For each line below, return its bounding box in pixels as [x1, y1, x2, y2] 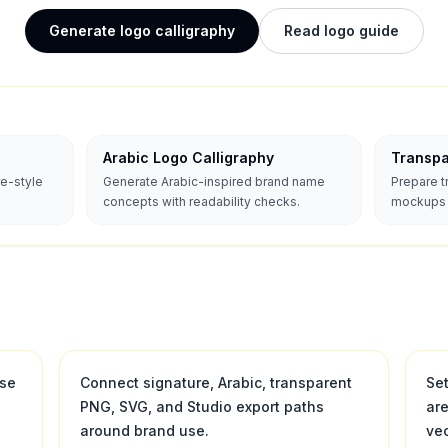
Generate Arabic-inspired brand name [102, 174, 325, 189]
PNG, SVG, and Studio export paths [79, 398, 324, 415]
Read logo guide [283, 22, 399, 39]
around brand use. [79, 422, 209, 439]
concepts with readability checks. [102, 194, 300, 209]
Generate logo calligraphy [48, 22, 235, 39]
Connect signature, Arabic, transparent [79, 374, 352, 391]
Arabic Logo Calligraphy [102, 149, 274, 166]
